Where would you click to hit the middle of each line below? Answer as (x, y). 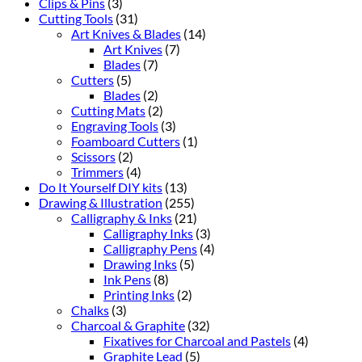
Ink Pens (127, 279)
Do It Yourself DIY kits (101, 187)
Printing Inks (139, 294)
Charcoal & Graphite (128, 325)
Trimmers (97, 171)
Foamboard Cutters (126, 141)
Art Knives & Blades (126, 33)
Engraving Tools (115, 125)
